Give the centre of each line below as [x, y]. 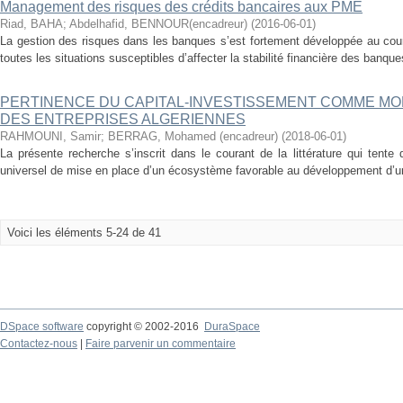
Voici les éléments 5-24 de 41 [84, 233]
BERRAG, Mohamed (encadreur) [193, 136]
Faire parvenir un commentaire [161, 344]
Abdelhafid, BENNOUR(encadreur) [158, 24]
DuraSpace [232, 327]
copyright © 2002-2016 [144, 327]
